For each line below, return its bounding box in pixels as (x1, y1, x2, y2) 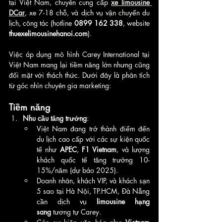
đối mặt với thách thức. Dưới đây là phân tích (9, 70, 150, 80)
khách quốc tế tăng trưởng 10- (37, 155, 150, 165)
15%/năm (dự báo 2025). (37, 165, 118, 175)
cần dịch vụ (37, 196, 97, 206)
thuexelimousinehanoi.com (9, 28, 88, 38)
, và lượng (116, 144, 150, 154)
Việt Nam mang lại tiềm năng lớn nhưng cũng (9, 59, 150, 69)
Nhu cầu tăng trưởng (23, 113, 87, 123)
